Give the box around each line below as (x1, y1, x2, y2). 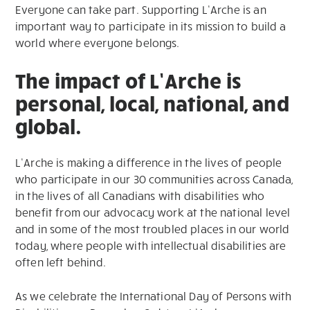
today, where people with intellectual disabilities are (15, 239, 286, 253)
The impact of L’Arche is (15, 67, 241, 93)
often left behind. (15, 255, 106, 269)
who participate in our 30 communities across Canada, (15, 172, 293, 186)
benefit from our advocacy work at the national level (15, 206, 291, 219)
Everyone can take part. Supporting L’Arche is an (15, 3, 266, 17)
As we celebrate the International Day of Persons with (15, 289, 292, 303)
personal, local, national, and (15, 90, 289, 116)
